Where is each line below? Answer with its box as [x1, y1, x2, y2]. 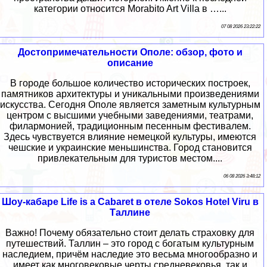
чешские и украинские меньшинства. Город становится [8, 142, 252, 153]
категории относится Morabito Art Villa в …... [33, 3, 226, 14]
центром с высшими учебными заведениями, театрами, [7, 110, 253, 120]
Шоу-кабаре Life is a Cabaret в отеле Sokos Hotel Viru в [1, 196, 259, 207]
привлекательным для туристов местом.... [38, 153, 222, 163]
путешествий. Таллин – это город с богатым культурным [6, 238, 254, 249]
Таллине [110, 207, 150, 218]
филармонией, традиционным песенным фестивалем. [9, 120, 251, 131]
